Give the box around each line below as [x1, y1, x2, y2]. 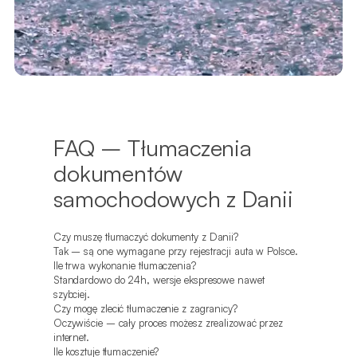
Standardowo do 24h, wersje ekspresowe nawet [53, 273, 265, 287]
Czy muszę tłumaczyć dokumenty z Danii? [53, 230, 239, 244]
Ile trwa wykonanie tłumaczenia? [53, 259, 196, 273]
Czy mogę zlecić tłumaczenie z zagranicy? [53, 302, 237, 316]
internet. [53, 331, 89, 344]
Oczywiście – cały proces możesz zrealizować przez [53, 316, 283, 330]
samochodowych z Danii [53, 183, 293, 213]
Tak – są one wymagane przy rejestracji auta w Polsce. [53, 245, 298, 258]
